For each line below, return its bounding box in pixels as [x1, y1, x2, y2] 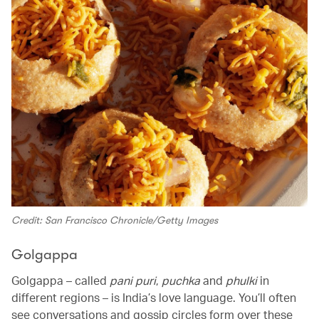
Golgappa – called [11, 273, 110, 288]
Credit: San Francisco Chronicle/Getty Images [11, 214, 218, 226]
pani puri [110, 273, 156, 288]
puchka [162, 273, 203, 288]
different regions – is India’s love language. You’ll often [11, 290, 296, 305]
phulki [223, 273, 260, 288]
